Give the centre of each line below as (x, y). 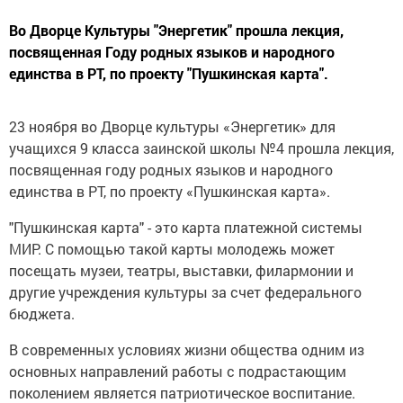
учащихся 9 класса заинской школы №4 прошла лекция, (201, 148)
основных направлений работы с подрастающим (178, 372)
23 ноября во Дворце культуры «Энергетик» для (172, 127)
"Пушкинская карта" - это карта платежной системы (186, 228)
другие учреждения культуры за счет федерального (185, 292)
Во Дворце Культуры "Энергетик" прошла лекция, (176, 31)
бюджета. (42, 314)
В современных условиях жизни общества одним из (187, 350)
